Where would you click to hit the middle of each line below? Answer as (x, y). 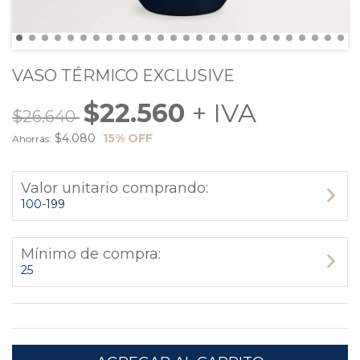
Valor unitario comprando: (115, 188)
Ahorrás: (32, 139)
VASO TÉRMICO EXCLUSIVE (123, 76)
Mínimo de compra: (91, 254)
